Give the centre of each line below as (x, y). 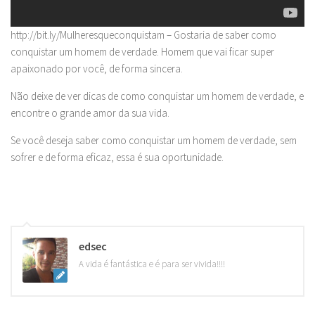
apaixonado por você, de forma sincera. (97, 69)
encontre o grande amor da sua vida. (90, 113)
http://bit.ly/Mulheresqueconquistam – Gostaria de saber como (143, 35)
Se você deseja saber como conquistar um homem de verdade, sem (154, 141)
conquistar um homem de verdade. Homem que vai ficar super (142, 52)
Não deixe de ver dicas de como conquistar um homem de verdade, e (157, 96)
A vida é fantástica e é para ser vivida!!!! (152, 264)
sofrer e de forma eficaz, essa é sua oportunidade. (117, 157)
